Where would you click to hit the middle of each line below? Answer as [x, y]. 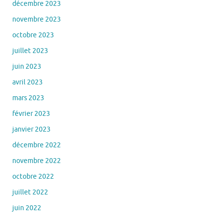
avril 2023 [27, 82]
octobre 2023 [33, 35]
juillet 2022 [30, 192]
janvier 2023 [31, 130]
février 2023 [31, 114]
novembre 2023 [37, 20]
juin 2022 [27, 208]
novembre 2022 [37, 161]
